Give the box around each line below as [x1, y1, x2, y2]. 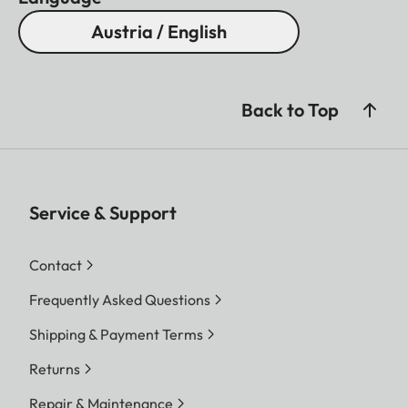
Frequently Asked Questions [29, 290, 210, 309]
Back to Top [241, 97, 339, 121]
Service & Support [29, 200, 177, 224]
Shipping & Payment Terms [29, 324, 203, 343]
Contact [29, 255, 82, 274]
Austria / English [91, 19, 227, 43]
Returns [29, 359, 80, 378]
